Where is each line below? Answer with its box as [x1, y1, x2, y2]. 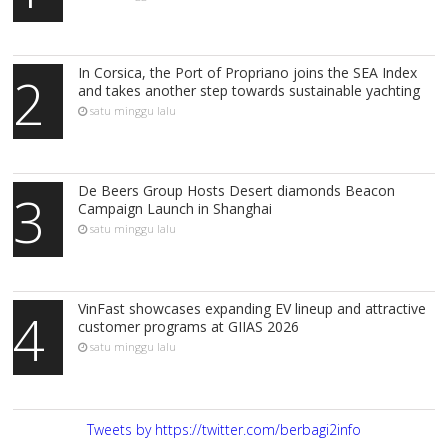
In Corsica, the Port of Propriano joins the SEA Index [78, 63, 418, 83]
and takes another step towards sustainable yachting [78, 81, 421, 101]
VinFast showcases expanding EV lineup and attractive [78, 299, 427, 319]
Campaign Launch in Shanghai [78, 199, 273, 219]
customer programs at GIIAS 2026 [78, 317, 300, 337]
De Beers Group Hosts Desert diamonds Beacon [78, 181, 396, 201]
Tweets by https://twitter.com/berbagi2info [86, 419, 361, 439]
